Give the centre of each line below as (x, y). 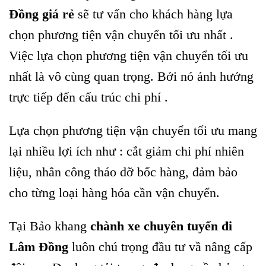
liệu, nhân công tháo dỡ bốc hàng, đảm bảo (123, 172)
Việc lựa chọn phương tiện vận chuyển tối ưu (129, 56)
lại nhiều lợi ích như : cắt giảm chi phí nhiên (126, 151)
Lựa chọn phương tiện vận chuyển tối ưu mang (133, 131)
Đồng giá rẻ (42, 14)
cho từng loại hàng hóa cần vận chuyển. (114, 193)
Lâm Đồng (39, 246)
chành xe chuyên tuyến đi (159, 226)
